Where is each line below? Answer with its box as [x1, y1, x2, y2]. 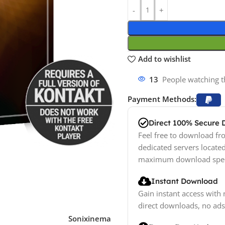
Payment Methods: [127, 93, 196, 104]
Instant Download [151, 176, 218, 186]
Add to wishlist [138, 54, 191, 64]
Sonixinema [68, 213, 111, 224]
